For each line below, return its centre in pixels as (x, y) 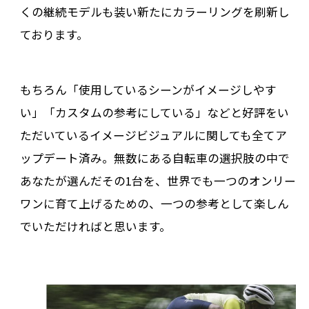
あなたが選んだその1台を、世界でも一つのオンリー (158, 181)
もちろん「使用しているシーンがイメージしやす (148, 90)
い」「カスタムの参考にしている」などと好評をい (154, 113)
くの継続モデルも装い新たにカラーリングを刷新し (154, 11)
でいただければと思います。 (95, 227)
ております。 (54, 34)
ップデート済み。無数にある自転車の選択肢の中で (154, 158)
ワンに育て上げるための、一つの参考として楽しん (154, 204)
